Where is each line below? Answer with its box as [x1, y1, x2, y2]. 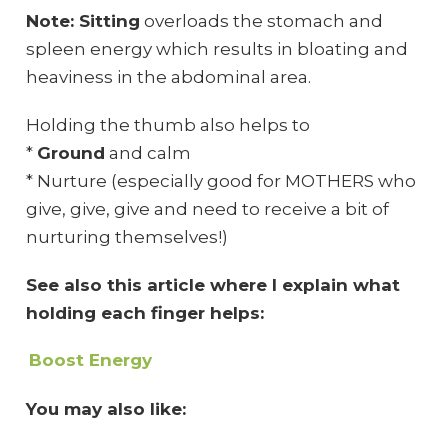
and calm [104, 142, 191, 163]
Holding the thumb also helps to [25, 114, 310, 135]
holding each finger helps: [25, 302, 264, 323]
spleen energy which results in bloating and [25, 38, 408, 59]
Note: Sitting [25, 10, 140, 31]
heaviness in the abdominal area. [25, 66, 311, 87]
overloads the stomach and [139, 10, 383, 31]
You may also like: [25, 398, 186, 419]
